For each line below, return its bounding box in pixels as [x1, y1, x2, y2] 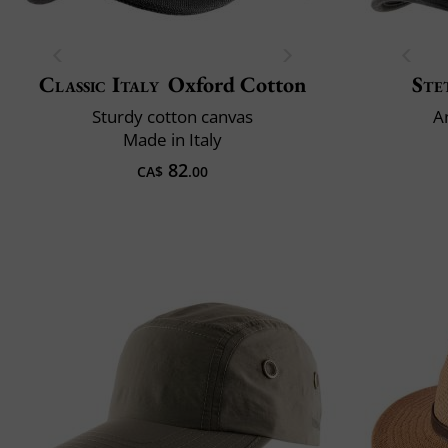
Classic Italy [39, 69, 159, 99]
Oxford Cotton [167, 69, 306, 99]
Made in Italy [123, 127, 222, 151]
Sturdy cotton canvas [92, 104, 253, 128]
